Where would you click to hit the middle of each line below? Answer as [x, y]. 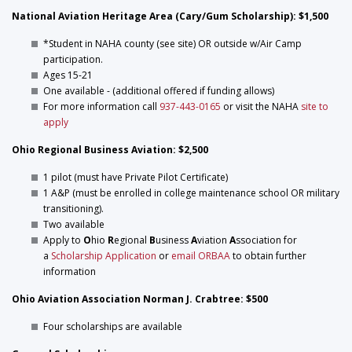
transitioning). [73, 209]
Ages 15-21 [68, 75]
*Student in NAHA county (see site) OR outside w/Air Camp [172, 44]
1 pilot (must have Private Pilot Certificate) [136, 177]
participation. [73, 59]
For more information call [101, 106]
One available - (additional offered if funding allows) [159, 91]
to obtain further [268, 256]
